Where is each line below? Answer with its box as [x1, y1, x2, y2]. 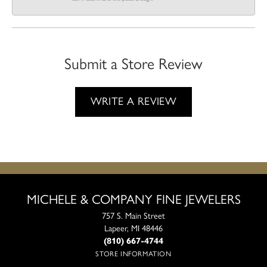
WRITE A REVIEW [90, 95, 177, 108]
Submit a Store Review [64, 54, 203, 73]
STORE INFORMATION [95, 249, 172, 258]
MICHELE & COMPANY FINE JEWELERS [26, 191, 241, 207]
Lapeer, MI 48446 [104, 222, 163, 234]
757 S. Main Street [102, 210, 165, 221]
